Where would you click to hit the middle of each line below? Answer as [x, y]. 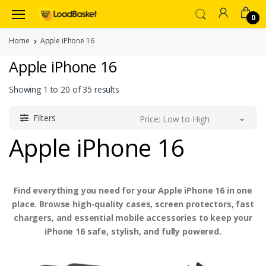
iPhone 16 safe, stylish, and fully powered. [133, 231]
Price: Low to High [175, 119]
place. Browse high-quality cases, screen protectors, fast [133, 204]
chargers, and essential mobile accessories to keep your [133, 217]
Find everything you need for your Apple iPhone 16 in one [133, 190]
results [106, 89]
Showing [26, 89]
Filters [44, 118]
